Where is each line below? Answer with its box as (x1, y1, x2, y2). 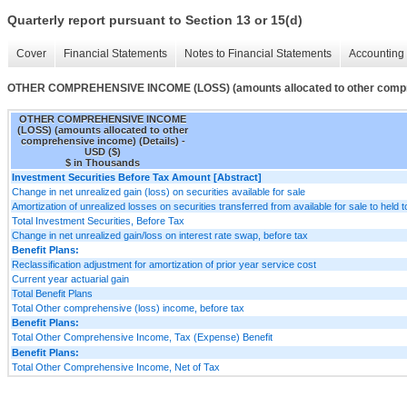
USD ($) (84, 145, 121, 157)
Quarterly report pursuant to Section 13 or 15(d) (7, 13, 303, 28)
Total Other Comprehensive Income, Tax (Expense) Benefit (12, 331, 273, 342)
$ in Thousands (65, 156, 140, 168)
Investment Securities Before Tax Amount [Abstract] (12, 171, 262, 183)
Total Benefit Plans (12, 287, 93, 299)
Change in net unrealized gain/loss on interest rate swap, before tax (12, 229, 308, 241)
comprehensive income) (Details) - (20, 134, 185, 146)
